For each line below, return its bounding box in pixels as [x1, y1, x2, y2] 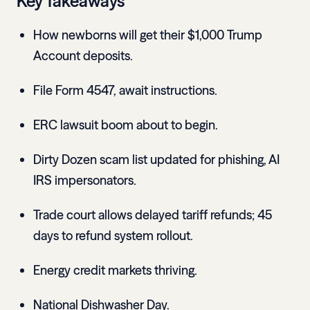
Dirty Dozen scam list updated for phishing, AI [33, 152, 280, 168]
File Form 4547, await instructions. [33, 82, 217, 99]
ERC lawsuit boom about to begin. [33, 117, 218, 134]
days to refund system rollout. [33, 228, 193, 244]
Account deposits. [33, 48, 133, 64]
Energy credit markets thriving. [33, 262, 197, 279]
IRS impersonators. [33, 172, 136, 189]
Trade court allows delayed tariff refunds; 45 [33, 207, 272, 224]
